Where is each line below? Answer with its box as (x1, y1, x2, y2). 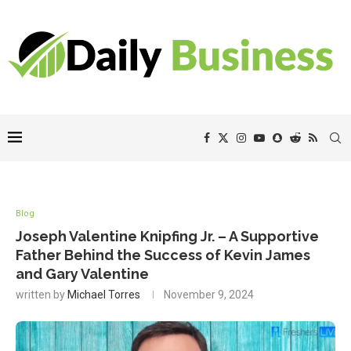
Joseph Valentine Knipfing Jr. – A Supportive (16, 227, 319, 244)
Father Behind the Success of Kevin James (16, 246, 310, 263)
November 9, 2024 (164, 288, 254, 301)
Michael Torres (67, 288, 140, 301)
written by (16, 288, 67, 301)
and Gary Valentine (16, 265, 149, 282)
